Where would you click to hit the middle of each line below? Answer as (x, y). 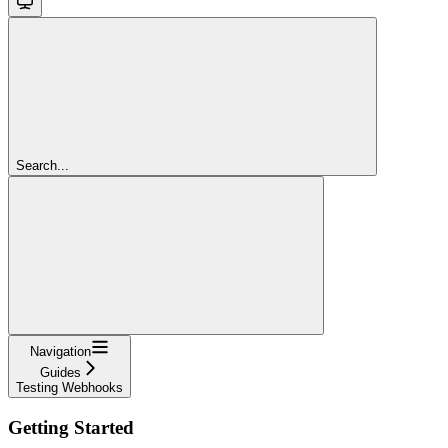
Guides (60, 372)
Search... (42, 165)
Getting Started (71, 427)
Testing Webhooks (69, 387)
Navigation (60, 351)
